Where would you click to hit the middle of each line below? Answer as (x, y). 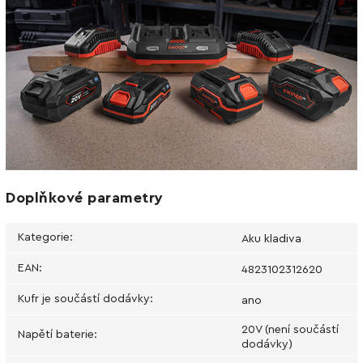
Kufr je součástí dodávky (84, 299)
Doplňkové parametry (85, 197)
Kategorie (44, 237)
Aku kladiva (271, 239)
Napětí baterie (56, 334)
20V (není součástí (290, 329)
